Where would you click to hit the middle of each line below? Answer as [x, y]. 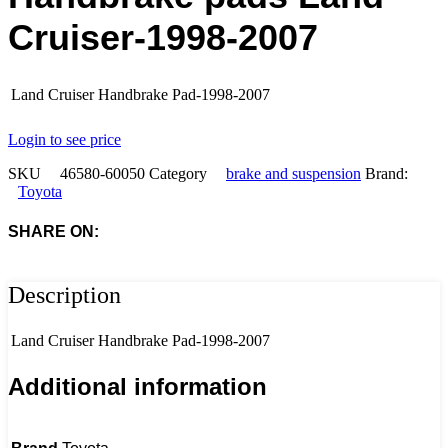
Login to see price [64, 140]
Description [64, 294]
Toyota [40, 192]
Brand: [386, 174]
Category [178, 174]
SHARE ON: [53, 231]
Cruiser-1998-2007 [163, 38]
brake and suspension [293, 174]
